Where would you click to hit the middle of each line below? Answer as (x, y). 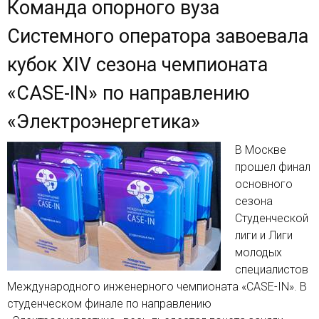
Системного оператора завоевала (158, 36)
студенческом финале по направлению (109, 303)
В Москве (261, 150)
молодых (258, 252)
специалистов (272, 269)
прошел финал (273, 167)
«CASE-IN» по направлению (129, 93)
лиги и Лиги (264, 235)
